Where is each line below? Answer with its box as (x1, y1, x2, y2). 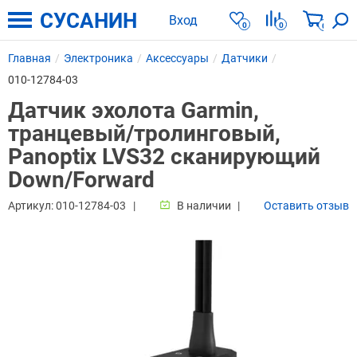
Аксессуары (146, 52, 209, 65)
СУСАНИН (40, 8, 137, 33)
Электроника (64, 52, 133, 65)
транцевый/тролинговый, (8, 120, 280, 147)
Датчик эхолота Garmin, (8, 97, 259, 124)
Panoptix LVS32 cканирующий (8, 143, 320, 170)
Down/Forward (8, 167, 155, 193)
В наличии (174, 199, 231, 212)
